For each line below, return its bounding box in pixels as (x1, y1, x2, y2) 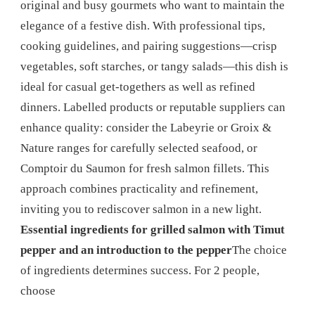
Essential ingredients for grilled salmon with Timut (20, 222, 285, 236)
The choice (232, 243, 287, 257)
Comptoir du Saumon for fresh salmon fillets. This (20, 161, 269, 175)
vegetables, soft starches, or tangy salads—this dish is (20, 59, 288, 73)
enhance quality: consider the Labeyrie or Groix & (20, 120, 271, 134)
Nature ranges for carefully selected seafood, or (20, 141, 257, 155)
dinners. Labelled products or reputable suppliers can (20, 100, 285, 114)
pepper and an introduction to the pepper (20, 243, 232, 257)
